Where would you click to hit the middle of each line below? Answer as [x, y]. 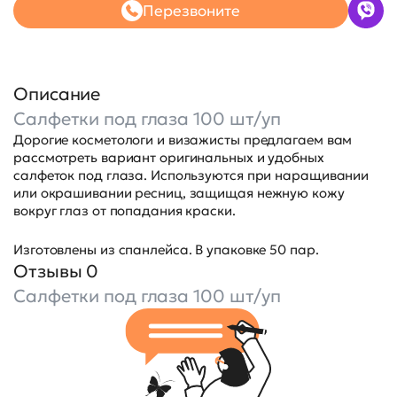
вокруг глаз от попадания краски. [126, 210]
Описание [57, 93]
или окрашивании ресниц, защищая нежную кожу [179, 192]
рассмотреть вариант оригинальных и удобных [169, 157]
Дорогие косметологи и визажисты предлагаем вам [183, 139]
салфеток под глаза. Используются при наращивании [191, 175]
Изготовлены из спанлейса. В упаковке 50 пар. [166, 249]
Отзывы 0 [56, 271]
